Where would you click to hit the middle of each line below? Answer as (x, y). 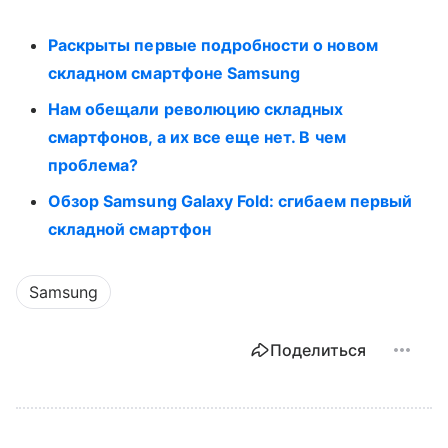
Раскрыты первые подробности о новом (213, 44)
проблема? (93, 164)
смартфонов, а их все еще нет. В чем (197, 136)
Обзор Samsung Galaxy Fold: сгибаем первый (230, 200)
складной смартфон (129, 228)
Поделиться (318, 349)
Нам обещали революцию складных (196, 108)
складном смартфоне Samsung (174, 72)
